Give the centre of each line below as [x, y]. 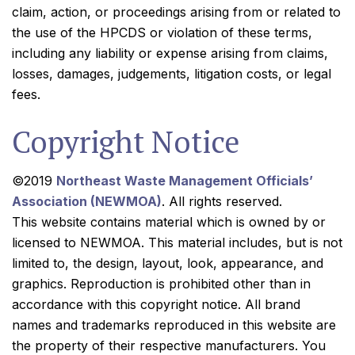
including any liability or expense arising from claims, [170, 53]
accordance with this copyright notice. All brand [156, 304]
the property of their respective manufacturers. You [169, 345]
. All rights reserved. [222, 201]
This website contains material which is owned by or [169, 222]
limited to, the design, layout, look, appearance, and [168, 263]
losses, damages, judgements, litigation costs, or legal [172, 74]
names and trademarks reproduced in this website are [174, 325]
